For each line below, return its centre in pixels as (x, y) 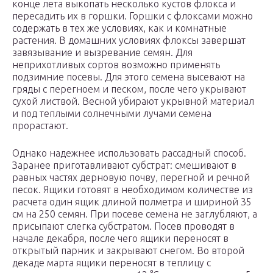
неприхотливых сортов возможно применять (116, 65)
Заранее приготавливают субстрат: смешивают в (124, 165)
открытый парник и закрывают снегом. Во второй (128, 251)
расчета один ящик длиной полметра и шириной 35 (132, 202)
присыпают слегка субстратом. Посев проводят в (123, 226)
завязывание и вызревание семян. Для (102, 53)
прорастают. (40, 126)
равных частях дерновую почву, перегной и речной (131, 178)
